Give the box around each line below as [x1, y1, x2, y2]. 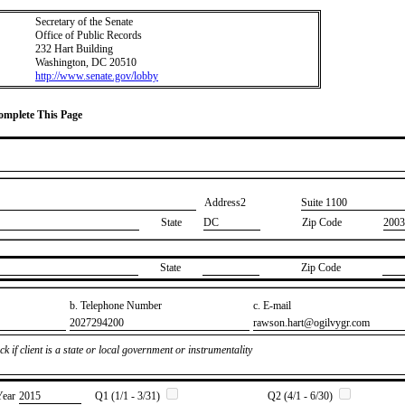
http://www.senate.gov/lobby [35, 70, 158, 82]
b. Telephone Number [70, 298, 162, 312]
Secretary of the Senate [35, 15, 133, 28]
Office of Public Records [35, 29, 142, 42]
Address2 [204, 196, 246, 210]
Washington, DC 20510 [35, 56, 137, 69]
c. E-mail [253, 298, 291, 312]
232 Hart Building [35, 42, 113, 55]
